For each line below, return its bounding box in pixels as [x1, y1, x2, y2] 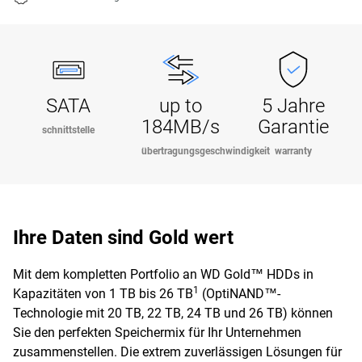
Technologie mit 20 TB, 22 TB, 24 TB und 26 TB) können [13, 305, 333, 321]
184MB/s [141, 116, 221, 138]
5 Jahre [262, 95, 326, 117]
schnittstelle [42, 124, 95, 136]
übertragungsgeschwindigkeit [141, 145, 270, 157]
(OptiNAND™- [199, 286, 280, 301]
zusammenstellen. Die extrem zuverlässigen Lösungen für [13, 344, 342, 360]
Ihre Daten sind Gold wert [13, 226, 234, 249]
